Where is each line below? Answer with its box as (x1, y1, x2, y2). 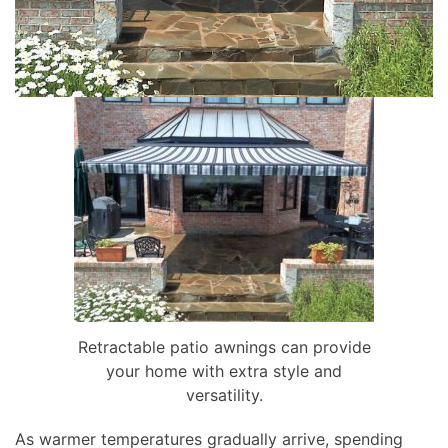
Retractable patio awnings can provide (77, 337, 371, 358)
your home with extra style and (106, 361, 342, 382)
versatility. (185, 385, 263, 406)
